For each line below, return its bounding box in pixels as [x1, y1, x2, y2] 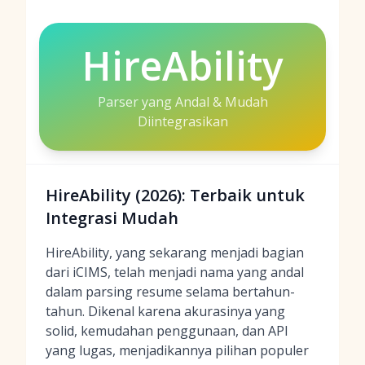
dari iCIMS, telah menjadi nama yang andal [46, 263, 304, 281]
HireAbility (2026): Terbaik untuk [46, 184, 305, 206]
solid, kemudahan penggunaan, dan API [46, 322, 288, 340]
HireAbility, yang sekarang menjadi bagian [46, 244, 304, 262]
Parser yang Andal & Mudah [97, 93, 268, 111]
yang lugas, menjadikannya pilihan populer [46, 341, 309, 359]
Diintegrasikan [137, 112, 228, 130]
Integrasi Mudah [46, 207, 178, 229]
